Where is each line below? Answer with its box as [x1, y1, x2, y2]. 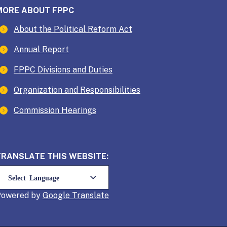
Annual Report [13, 44, 69, 54]
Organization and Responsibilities [13, 85, 140, 95]
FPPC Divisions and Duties [13, 64, 112, 74]
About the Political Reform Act [13, 24, 132, 34]
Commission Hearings [13, 105, 96, 115]
